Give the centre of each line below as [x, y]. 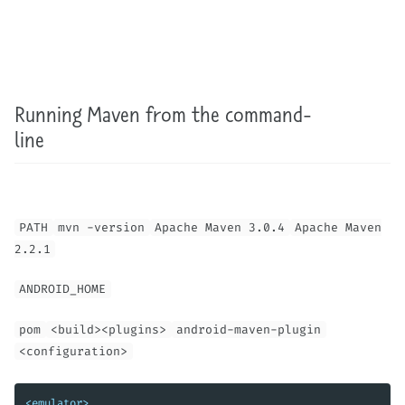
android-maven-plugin [249, 330]
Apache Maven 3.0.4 [220, 227]
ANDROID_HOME [63, 289]
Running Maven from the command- [163, 114]
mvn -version [102, 227]
